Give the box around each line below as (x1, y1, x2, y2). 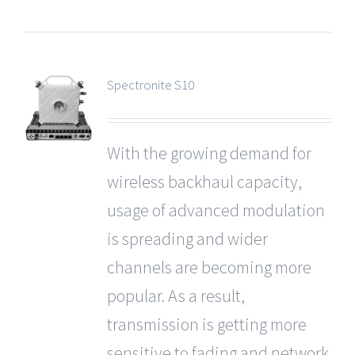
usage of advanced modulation (106, 199, 325, 221)
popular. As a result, (106, 284, 245, 307)
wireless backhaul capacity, (106, 170, 302, 193)
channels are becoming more (106, 256, 311, 278)
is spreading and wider (106, 227, 268, 250)
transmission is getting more (106, 313, 307, 335)
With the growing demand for (106, 142, 311, 164)
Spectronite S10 (106, 76, 194, 94)
